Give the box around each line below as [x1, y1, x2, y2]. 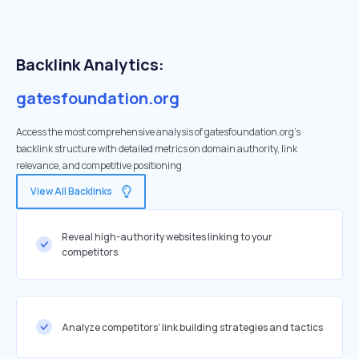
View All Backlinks [30, 184, 112, 198]
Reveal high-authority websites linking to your [62, 230, 272, 244]
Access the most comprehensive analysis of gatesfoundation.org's [16, 125, 301, 139]
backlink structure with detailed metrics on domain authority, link [16, 142, 297, 155]
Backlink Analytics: [16, 54, 164, 75]
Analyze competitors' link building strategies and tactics [62, 320, 323, 334]
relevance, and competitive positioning [16, 159, 182, 172]
